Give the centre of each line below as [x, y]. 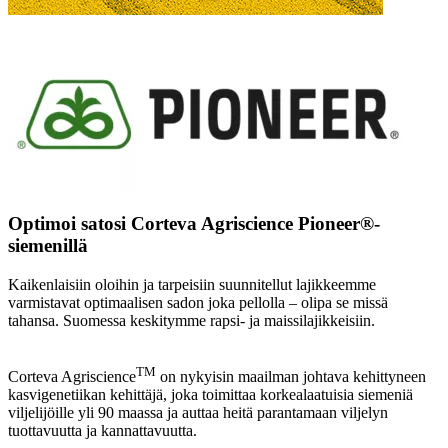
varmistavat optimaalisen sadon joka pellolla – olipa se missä [198, 302]
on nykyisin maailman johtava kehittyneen [291, 376]
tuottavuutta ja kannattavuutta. [102, 430]
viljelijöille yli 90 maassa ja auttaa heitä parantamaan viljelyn [198, 412]
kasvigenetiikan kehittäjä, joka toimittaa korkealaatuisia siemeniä [210, 394]
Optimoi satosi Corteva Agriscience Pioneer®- [194, 223]
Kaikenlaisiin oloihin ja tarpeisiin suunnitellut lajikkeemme [192, 284]
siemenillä [48, 245]
